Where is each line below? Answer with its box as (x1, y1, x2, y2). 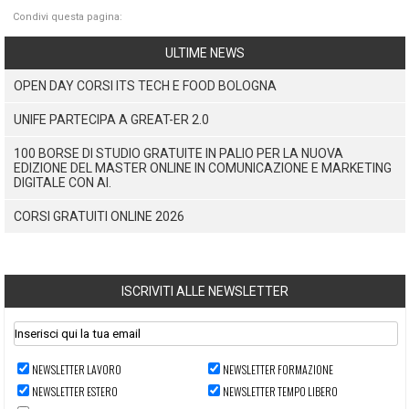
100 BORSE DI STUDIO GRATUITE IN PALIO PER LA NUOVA (13, 145, 343, 161)
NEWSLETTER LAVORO (31, 361, 121, 377)
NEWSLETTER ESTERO (31, 383, 118, 399)
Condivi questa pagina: (13, 10, 123, 23)
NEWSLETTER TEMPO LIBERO (223, 383, 339, 399)
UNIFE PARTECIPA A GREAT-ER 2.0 (13, 111, 209, 127)
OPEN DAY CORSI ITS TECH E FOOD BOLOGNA (13, 78, 277, 93)
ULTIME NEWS (164, 45, 245, 60)
